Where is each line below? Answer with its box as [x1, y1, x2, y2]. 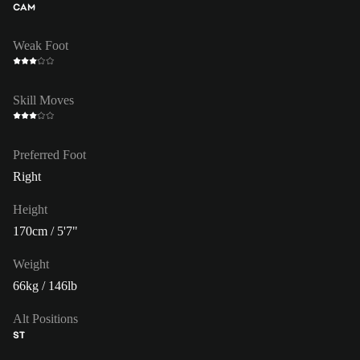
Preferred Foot [13, 147, 86, 162]
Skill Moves [13, 92, 74, 107]
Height [13, 202, 47, 216]
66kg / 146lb [13, 278, 77, 292]
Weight [13, 256, 49, 271]
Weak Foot [13, 38, 68, 52]
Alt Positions [13, 311, 78, 325]
